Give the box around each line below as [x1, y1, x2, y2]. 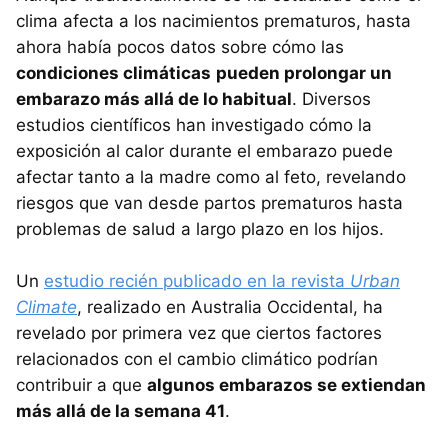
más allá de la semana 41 [16, 401, 225, 422]
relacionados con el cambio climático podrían [16, 349, 378, 370]
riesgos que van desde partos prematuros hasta [16, 193, 403, 214]
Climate [16, 297, 77, 318]
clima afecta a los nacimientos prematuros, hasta [16, 11, 411, 32]
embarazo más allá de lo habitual [16, 89, 292, 110]
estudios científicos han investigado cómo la [16, 115, 372, 136]
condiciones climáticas [16, 63, 211, 84]
